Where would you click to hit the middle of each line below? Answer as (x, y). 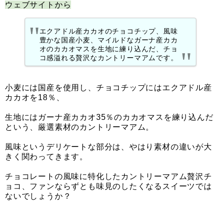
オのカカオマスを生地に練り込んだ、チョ (109, 49)
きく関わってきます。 (46, 157)
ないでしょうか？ (38, 196)
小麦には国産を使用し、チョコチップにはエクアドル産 (109, 88)
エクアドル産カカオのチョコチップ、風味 (109, 31)
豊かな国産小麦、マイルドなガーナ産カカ (109, 40)
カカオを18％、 (35, 98)
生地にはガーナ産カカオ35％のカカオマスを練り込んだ (109, 117)
